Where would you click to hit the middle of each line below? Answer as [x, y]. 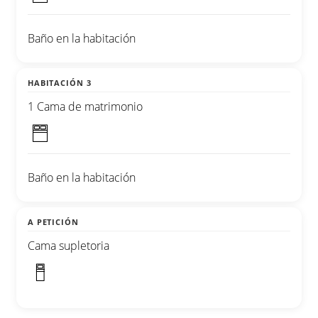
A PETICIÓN [53, 222]
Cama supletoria [68, 246]
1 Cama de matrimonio [85, 107]
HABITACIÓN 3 [60, 83]
